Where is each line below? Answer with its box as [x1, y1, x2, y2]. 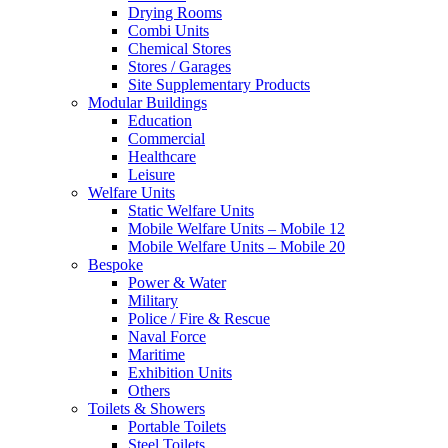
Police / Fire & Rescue [128, 310, 270, 327]
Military [128, 292, 178, 309]
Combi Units [128, 22, 209, 39]
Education [128, 112, 192, 129]
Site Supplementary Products [128, 76, 310, 93]
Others [128, 382, 170, 399]
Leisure [128, 166, 175, 183]
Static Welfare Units [128, 202, 254, 219]
